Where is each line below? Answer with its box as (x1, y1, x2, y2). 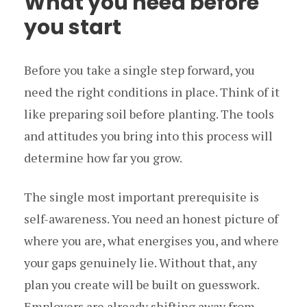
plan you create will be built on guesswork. (24, 275, 259, 293)
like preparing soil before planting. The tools (24, 105, 274, 122)
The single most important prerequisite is (24, 188, 259, 205)
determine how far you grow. (24, 149, 182, 166)
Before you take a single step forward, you (24, 61, 255, 78)
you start (24, 12, 121, 42)
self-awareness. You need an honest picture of (24, 210, 278, 227)
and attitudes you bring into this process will (24, 127, 273, 144)
